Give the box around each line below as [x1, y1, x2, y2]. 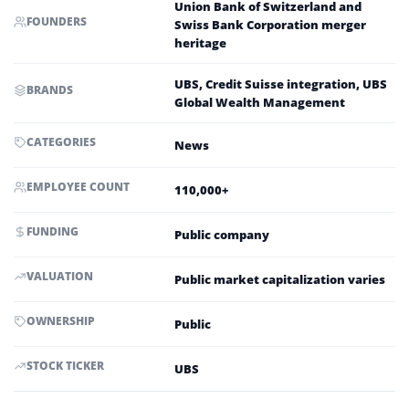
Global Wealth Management [174, 94, 345, 110]
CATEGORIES [26, 134, 96, 150]
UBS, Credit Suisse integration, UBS [174, 76, 387, 92]
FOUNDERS [26, 14, 87, 29]
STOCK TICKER [26, 358, 104, 373]
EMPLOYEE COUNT [26, 179, 130, 194]
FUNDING [26, 224, 79, 239]
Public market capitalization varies [174, 271, 385, 288]
